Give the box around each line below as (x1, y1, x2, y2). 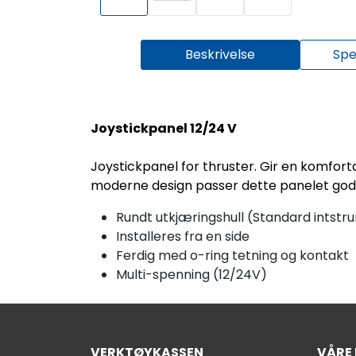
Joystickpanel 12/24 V (91, 118, 237, 137)
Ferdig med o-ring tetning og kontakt (116, 246, 349, 265)
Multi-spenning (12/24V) (116, 265, 267, 284)
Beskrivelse (185, 44, 255, 64)
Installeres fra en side (116, 226, 250, 246)
